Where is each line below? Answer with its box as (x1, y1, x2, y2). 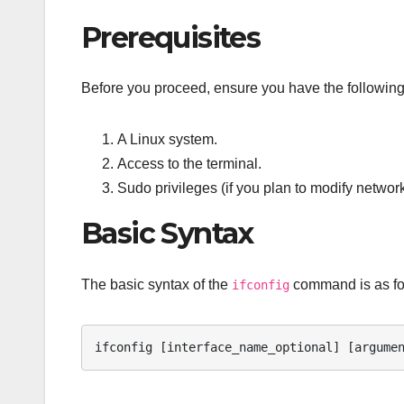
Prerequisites (81, 19, 261, 55)
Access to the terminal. (117, 156, 262, 172)
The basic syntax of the (81, 276, 232, 292)
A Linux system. (117, 132, 217, 148)
